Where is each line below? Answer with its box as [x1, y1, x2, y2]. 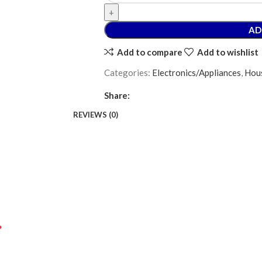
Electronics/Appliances [151, 67, 241, 78]
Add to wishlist [196, 46, 258, 57]
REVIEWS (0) [73, 109, 118, 119]
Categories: [104, 67, 150, 78]
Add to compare [116, 46, 182, 57]
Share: [104, 90, 130, 101]
